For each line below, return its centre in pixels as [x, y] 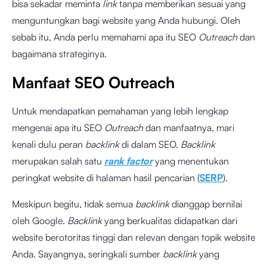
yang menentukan [191, 161]
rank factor [128, 161]
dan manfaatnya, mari [189, 128]
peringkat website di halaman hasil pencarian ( [106, 178]
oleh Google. [40, 221]
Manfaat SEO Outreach [93, 82]
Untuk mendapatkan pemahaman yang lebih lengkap [120, 111]
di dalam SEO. [150, 144]
